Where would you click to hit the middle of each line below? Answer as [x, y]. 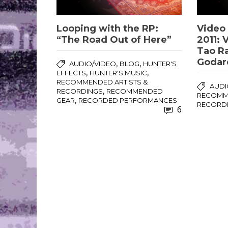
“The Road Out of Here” [114, 39]
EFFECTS [71, 73]
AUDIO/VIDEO [93, 63]
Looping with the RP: [107, 28]
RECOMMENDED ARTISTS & [102, 82]
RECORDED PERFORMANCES [128, 100]
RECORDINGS [80, 91]
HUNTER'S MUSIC [118, 73]
